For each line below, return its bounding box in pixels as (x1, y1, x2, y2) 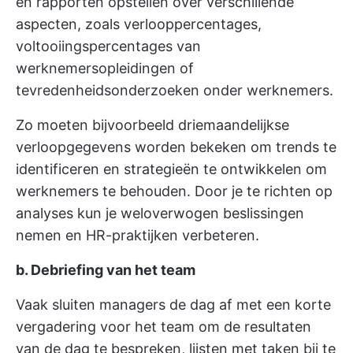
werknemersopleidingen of (16, 60, 194, 77)
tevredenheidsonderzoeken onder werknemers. (16, 82, 333, 99)
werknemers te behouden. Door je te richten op (16, 183, 333, 200)
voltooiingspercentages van (16, 38, 201, 55)
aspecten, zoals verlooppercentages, (16, 16, 262, 33)
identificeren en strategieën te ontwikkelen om (16, 161, 327, 178)
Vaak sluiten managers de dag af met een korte (16, 296, 331, 314)
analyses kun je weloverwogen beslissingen (16, 205, 304, 222)
